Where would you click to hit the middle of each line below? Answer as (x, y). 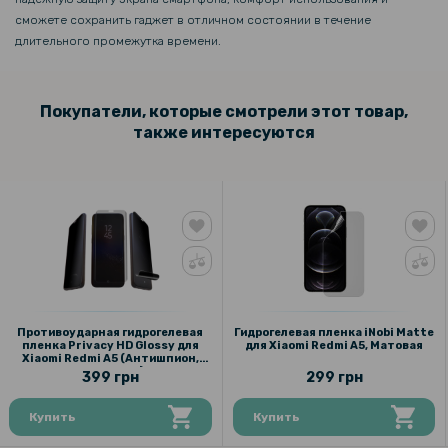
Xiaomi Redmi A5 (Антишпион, (110, 358)
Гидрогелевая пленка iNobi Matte (334, 332)
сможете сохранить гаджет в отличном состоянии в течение (193, 20)
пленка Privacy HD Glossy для (110, 345)
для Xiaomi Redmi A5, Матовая (334, 345)
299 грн (334, 377)
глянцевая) (110, 371)
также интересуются (224, 132)
